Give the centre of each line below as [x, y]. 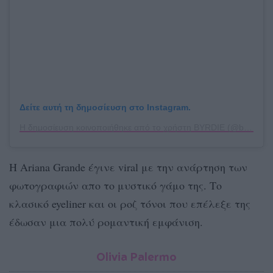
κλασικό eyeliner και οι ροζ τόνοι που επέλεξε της [130, 203]
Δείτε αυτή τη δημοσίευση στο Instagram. [105, 107]
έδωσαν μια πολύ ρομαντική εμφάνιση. [106, 222]
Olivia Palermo [136, 256]
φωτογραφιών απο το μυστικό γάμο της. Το [115, 185]
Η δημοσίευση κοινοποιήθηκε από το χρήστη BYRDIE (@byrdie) [248, 127]
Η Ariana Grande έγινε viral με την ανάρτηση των [128, 167]
